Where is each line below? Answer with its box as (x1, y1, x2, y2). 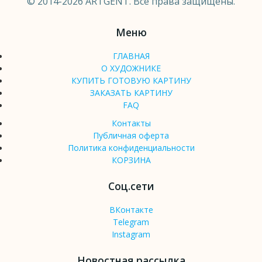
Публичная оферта (93, 130, 169, 142)
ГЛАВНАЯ (112, 50, 150, 62)
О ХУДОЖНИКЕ (101, 63, 161, 74)
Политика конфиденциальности (67, 142, 195, 154)
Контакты (111, 118, 151, 129)
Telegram (113, 216, 149, 228)
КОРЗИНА (111, 154, 151, 166)
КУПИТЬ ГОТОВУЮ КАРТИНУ (71, 75, 191, 87)
